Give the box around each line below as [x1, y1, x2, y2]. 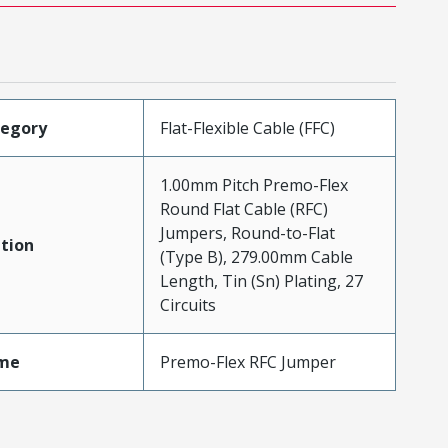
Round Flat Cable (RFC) [159, 198, 328, 220]
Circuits [159, 294, 216, 316]
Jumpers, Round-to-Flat [159, 222, 335, 244]
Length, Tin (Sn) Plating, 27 [159, 270, 363, 292]
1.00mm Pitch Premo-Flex [159, 174, 348, 196]
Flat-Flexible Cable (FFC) [159, 117, 335, 139]
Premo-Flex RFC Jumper [159, 351, 336, 373]
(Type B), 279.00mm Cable [159, 246, 353, 268]
